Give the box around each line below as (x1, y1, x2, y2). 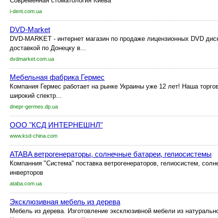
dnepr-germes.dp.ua (10, 104, 58, 109)
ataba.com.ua (10, 181, 42, 186)
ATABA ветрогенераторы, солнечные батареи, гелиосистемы (10, 150, 212, 158)
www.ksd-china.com (10, 133, 57, 139)
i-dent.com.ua (10, 8, 42, 14)
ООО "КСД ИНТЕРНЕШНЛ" (10, 121, 103, 129)
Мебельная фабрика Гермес (10, 73, 105, 81)
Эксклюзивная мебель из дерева (10, 198, 120, 206)
